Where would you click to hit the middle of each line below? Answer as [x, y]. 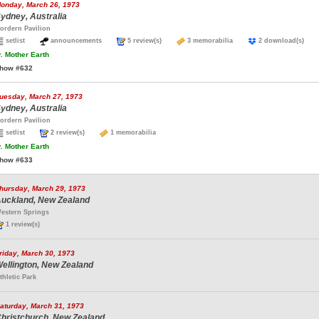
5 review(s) [151, 41]
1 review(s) [22, 224]
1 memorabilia [132, 132]
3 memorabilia [216, 41]
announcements [83, 41]
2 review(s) [74, 132]
